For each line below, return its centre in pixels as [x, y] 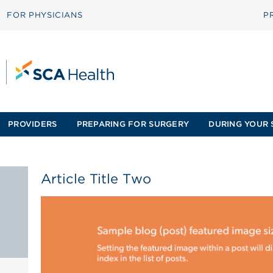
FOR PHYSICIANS [45, 15]
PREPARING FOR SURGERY [133, 124]
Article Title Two [96, 179]
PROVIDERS [33, 124]
